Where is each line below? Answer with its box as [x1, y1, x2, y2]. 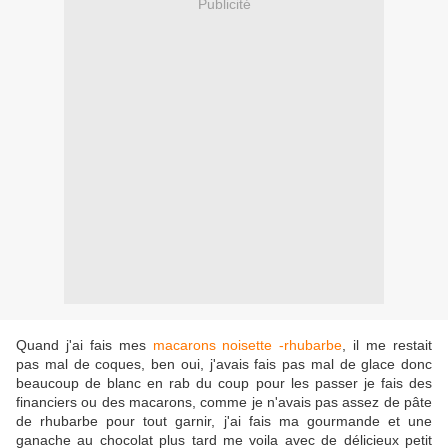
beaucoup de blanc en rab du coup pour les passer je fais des [16, 375, 432, 392]
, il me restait [342, 337, 433, 354]
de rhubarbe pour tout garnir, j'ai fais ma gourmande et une [16, 413, 432, 430]
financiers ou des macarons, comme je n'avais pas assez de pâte [16, 394, 432, 411]
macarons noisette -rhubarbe [152, 337, 343, 354]
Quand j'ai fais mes [16, 337, 153, 354]
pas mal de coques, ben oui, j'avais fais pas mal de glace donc [16, 356, 432, 373]
